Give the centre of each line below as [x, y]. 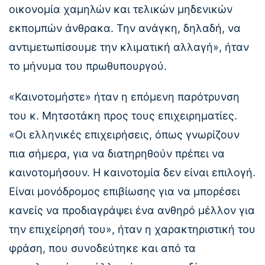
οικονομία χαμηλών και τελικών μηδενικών [121, 9]
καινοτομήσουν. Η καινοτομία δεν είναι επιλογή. [132, 172]
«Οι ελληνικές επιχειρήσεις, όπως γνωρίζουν [124, 134]
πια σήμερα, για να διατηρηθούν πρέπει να [117, 153]
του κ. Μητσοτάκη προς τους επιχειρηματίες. [123, 115]
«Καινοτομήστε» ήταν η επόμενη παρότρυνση [124, 96]
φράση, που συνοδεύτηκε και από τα [102, 248]
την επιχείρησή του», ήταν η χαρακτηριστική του [132, 229]
